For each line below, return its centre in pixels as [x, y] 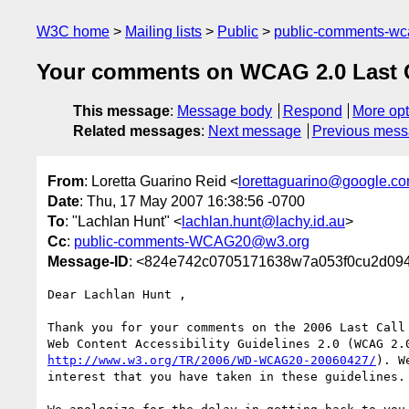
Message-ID [88, 261]
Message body [225, 111]
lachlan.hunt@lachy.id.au [263, 221]
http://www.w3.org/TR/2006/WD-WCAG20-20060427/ [212, 360]
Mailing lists [163, 31]
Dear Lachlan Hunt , [117, 294]
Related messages [137, 131]
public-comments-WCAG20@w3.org [192, 241]
